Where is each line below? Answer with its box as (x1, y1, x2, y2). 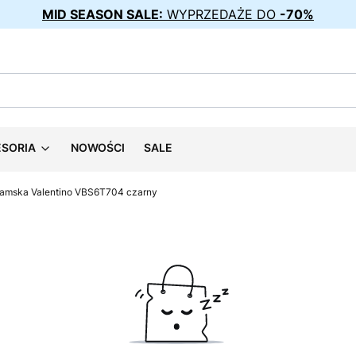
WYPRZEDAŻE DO (163, 6, 280, 22)
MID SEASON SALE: (42, 6, 163, 22)
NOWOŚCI (71, 141, 125, 154)
